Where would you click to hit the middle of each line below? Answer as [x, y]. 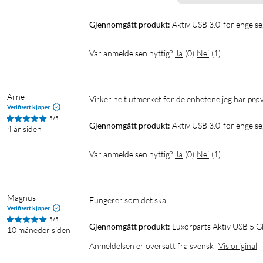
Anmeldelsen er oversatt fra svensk [151, 246]
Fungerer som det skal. [132, 200]
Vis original [238, 246]
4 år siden [24, 129]
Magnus [21, 198]
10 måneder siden [39, 230]
